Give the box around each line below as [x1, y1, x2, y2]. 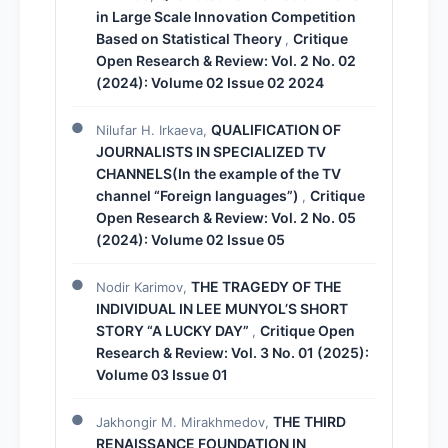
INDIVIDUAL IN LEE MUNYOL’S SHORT [96, 299, 348, 317]
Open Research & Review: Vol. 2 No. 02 [96, 51, 356, 69]
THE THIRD [273, 412, 346, 430]
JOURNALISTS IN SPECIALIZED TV [96, 142, 326, 160]
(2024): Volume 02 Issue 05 [96, 230, 285, 248]
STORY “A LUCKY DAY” [96, 321, 252, 339]
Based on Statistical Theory [96, 29, 285, 47]
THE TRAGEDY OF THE [191, 277, 342, 295]
